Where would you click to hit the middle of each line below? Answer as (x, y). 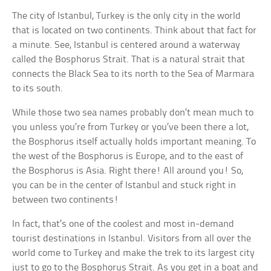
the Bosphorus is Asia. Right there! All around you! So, (128, 171)
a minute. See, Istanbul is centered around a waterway (126, 45)
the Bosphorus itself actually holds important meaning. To (134, 142)
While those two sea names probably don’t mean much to (133, 113)
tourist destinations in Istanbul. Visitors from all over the (132, 239)
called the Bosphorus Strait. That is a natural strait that (129, 60)
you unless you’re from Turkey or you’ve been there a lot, (131, 128)
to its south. (38, 89)
